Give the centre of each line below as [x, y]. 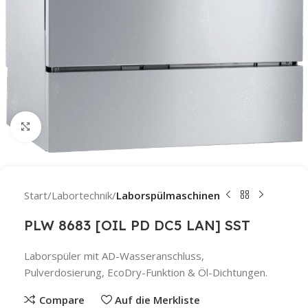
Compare [62, 299]
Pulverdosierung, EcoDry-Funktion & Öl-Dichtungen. [146, 272]
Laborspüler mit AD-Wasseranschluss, [114, 255]
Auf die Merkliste [157, 299]
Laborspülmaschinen [168, 195]
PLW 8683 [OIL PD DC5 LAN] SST [137, 225]
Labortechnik [82, 195]
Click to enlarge [78, 126]
